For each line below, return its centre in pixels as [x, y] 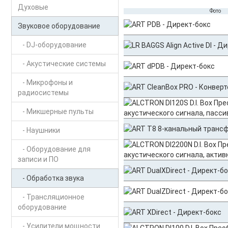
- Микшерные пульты [55, 111]
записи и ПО [38, 159]
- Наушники [39, 130]
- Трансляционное [51, 197]
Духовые [33, 7]
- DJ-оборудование [52, 45]
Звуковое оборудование [59, 26]
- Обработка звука [51, 178]
